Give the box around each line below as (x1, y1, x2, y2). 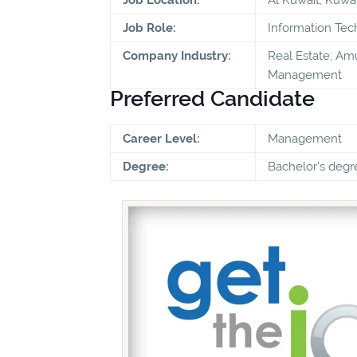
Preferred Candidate (110, 85, 315, 111)
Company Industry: (123, 48, 231, 63)
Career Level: (123, 131, 200, 146)
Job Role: (123, 20, 176, 35)
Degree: (123, 159, 169, 174)
